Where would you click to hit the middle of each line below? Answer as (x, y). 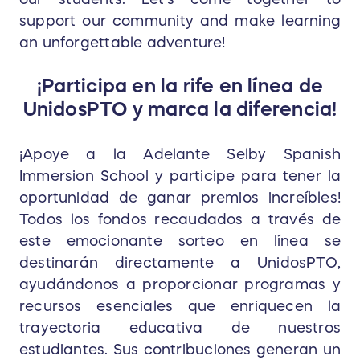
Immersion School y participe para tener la (180, 176)
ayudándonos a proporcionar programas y (180, 285)
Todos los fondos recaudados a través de (180, 220)
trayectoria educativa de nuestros (180, 328)
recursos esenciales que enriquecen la (180, 307)
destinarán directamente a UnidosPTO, (180, 263)
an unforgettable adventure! (123, 43)
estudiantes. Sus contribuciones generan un (180, 350)
